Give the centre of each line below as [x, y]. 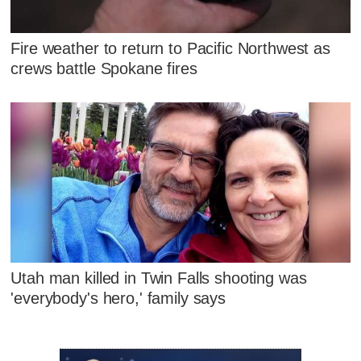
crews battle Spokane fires [104, 68]
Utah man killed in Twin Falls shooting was [159, 278]
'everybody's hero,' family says [118, 298]
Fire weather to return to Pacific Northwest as [170, 48]
